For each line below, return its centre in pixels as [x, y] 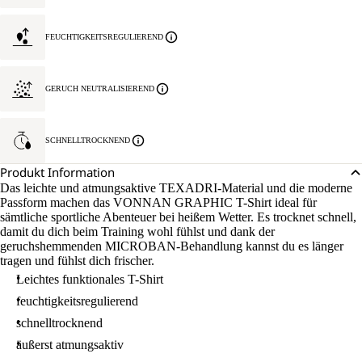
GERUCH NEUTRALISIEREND [100, 88]
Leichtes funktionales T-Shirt [90, 279]
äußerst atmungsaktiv [70, 345]
